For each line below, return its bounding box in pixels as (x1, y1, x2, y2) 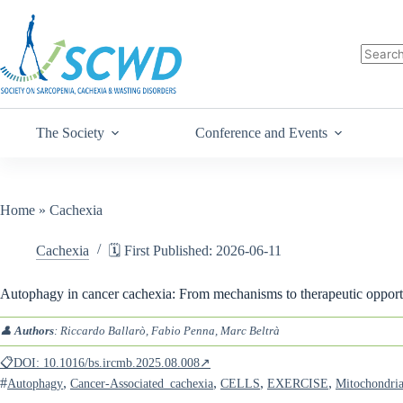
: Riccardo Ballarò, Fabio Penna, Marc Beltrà (54, 325, 280, 337)
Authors (14, 325, 54, 337)
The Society (36, 125, 104, 140)
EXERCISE (267, 376, 328, 390)
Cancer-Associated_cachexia (70, 376, 213, 390)
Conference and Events (194, 125, 327, 140)
